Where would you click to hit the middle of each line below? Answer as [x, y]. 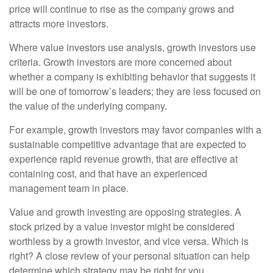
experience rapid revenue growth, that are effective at [123, 159]
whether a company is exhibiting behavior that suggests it [132, 76]
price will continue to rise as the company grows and [122, 9]
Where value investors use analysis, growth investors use [133, 47]
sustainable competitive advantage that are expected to [128, 144]
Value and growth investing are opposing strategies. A [125, 212]
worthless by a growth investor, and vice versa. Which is [129, 241]
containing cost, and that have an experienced [108, 173]
